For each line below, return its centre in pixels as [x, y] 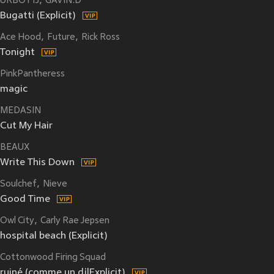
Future [61, 38]
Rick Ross [101, 38]
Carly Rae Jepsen [75, 221]
